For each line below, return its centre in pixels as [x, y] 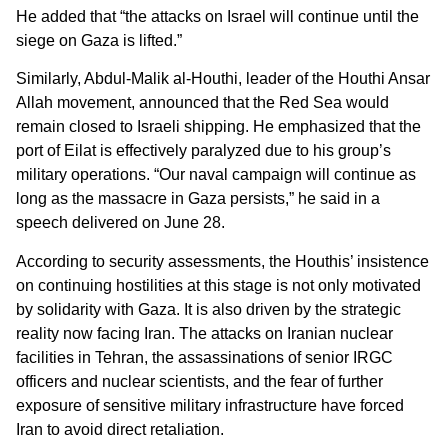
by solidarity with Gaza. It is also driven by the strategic [208, 309]
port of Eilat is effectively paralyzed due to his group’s [203, 151]
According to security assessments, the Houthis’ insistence [222, 261]
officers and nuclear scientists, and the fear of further [199, 381]
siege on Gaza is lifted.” [99, 40]
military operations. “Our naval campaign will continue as [216, 175]
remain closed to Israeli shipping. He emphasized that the [218, 127]
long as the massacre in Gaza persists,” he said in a [198, 199]
